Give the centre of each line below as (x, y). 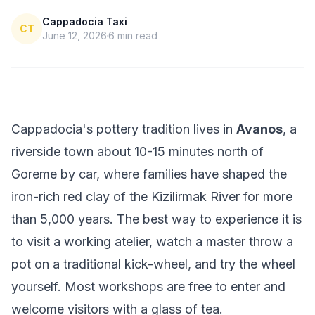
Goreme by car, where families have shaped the (149, 174)
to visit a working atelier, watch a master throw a (152, 242)
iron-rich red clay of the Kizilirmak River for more (152, 197)
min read (136, 36)
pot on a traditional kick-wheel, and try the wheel (153, 264)
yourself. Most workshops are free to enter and (148, 287)
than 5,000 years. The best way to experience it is (156, 219)
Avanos (259, 129)
